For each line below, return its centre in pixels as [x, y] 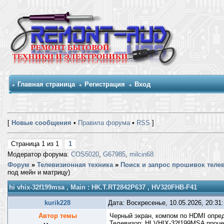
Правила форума [104, 123]
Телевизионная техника [75, 165]
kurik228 [57, 203]
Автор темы [57, 216]
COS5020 [85, 154]
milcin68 [141, 154]
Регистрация [105, 84]
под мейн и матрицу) [39, 172]
